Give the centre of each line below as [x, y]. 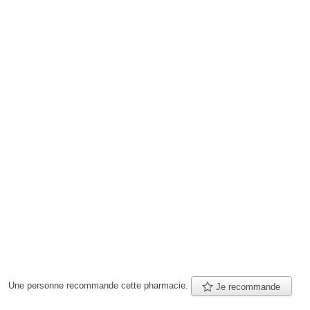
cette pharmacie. [155, 285]
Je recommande [247, 286]
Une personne [37, 285]
